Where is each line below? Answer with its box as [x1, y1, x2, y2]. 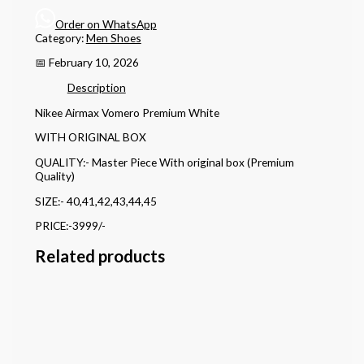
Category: [34, 30, 86, 45]
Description [67, 80, 126, 94]
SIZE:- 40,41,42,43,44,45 [34, 193, 157, 208]
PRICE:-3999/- [34, 219, 106, 233]
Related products [34, 246, 165, 266]
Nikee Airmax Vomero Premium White [34, 105, 219, 119]
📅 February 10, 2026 [34, 55, 139, 70]
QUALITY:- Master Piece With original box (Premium [34, 154, 294, 169]
